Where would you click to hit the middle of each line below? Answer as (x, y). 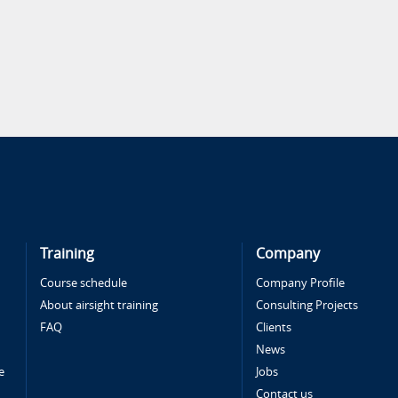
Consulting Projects (306, 305)
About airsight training (99, 305)
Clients (273, 327)
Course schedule (83, 283)
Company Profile (300, 283)
